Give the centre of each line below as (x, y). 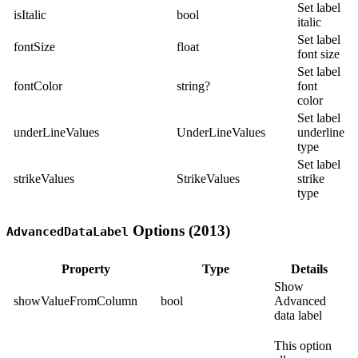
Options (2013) (179, 231)
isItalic (30, 14)
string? (193, 86)
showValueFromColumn (76, 301)
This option (303, 346)
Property (86, 269)
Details (309, 269)
